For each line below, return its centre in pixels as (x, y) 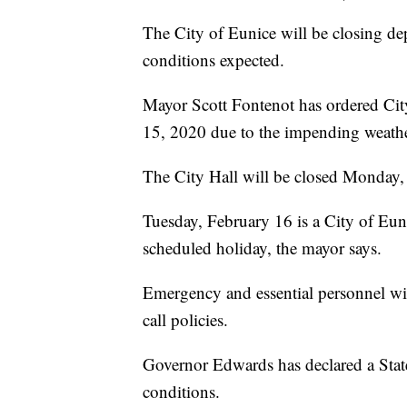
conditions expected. (213, 60)
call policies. (185, 320)
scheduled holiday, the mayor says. (262, 248)
